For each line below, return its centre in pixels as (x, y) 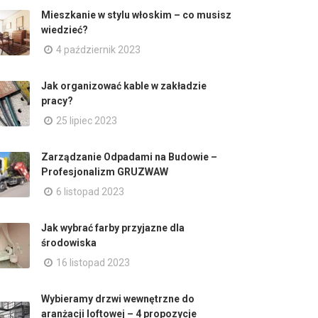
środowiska (69, 243)
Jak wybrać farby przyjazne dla (113, 228)
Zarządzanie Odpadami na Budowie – (129, 157)
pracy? (57, 101)
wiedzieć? (65, 30)
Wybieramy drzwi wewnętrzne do (118, 299)
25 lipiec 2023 (87, 121)
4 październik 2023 (98, 50)
